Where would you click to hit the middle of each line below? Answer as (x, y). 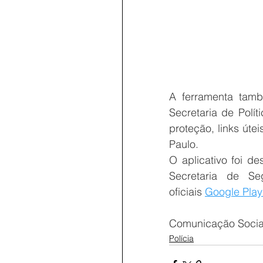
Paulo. (184, 144)
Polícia (181, 238)
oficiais (187, 191)
